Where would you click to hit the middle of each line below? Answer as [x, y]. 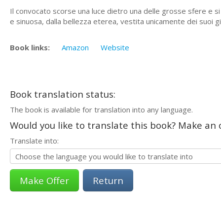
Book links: [30, 47]
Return [108, 180]
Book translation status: [63, 94]
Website [115, 47]
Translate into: [34, 140]
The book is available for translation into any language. [101, 109]
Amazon [75, 47]
